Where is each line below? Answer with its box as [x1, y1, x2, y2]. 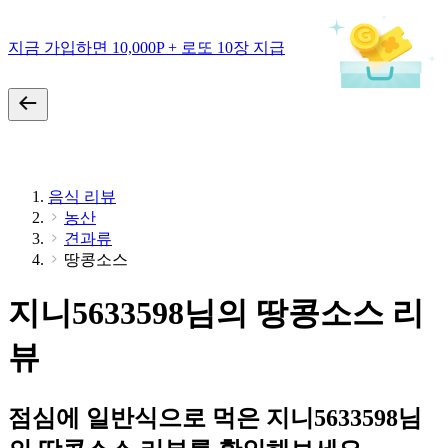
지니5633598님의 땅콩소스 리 [8, 295, 424, 332]
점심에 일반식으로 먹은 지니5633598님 [8, 404, 422, 431]
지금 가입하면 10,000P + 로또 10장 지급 [8, 38, 285, 56]
